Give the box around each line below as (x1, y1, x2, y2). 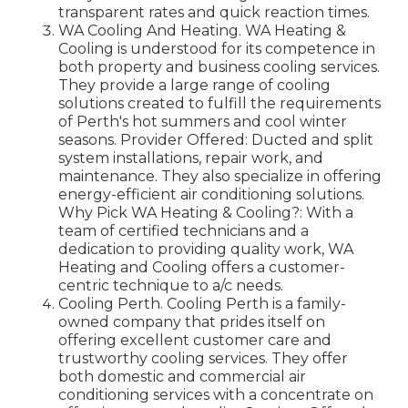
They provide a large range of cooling (58, 76, 331, 94)
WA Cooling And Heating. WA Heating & (58, 21, 346, 39)
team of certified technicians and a (58, 221, 309, 240)
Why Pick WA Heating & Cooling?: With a (58, 203, 353, 221)
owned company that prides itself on (58, 312, 325, 331)
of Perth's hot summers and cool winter (58, 112, 347, 130)
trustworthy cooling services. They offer (58, 349, 348, 367)
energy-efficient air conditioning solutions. (58, 185, 364, 203)
